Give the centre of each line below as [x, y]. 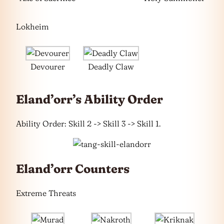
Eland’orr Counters [73, 169]
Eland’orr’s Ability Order [89, 99]
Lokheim [32, 27]
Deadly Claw [111, 67]
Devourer [47, 67]
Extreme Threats [46, 193]
